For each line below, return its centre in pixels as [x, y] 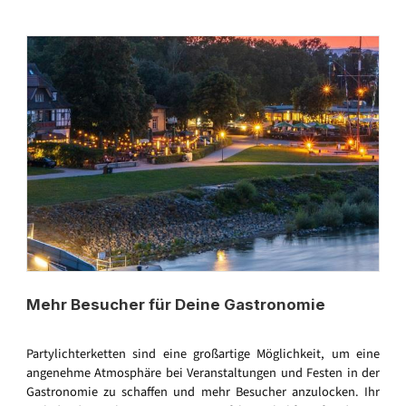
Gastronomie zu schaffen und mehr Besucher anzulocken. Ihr [203, 392]
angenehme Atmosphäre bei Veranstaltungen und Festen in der [203, 373]
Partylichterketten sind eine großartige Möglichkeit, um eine [203, 354]
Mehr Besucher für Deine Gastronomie [176, 305]
